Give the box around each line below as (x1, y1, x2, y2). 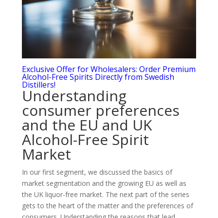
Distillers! (21, 79, 55, 91)
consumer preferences (21, 100, 180, 121)
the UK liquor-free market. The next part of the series (21, 190, 189, 200)
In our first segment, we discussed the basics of (21, 167, 172, 177)
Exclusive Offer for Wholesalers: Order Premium (21, 64, 196, 75)
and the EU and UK (21, 115, 152, 135)
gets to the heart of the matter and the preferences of (21, 201, 193, 211)
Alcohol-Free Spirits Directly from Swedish (21, 72, 174, 83)
